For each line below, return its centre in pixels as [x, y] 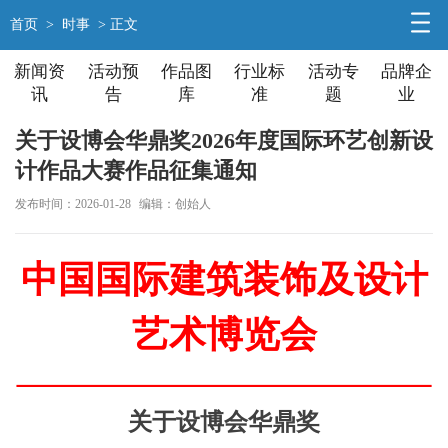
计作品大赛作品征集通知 [136, 170]
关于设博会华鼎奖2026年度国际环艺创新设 [224, 140]
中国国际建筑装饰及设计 [224, 279]
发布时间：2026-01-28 [73, 204]
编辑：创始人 [175, 204]
